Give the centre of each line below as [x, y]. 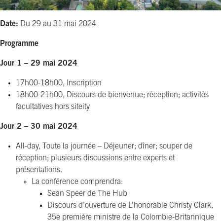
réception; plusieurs [50, 158]
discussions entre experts [126, 158]
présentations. [39, 170]
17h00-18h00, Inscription [59, 83]
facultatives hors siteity [53, 107]
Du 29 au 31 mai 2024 [57, 24]
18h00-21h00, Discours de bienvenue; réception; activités [112, 95]
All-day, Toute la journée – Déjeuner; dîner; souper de [104, 146]
